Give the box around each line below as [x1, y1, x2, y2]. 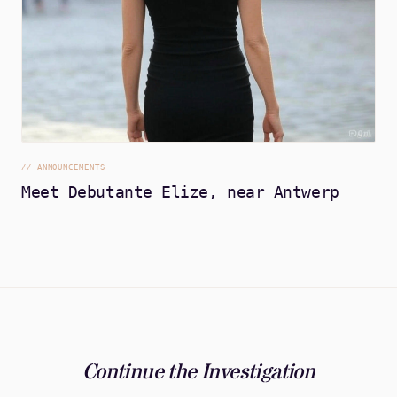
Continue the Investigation [82, 358, 315, 388]
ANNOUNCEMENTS [36, 163, 105, 173]
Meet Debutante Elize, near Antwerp [21, 183, 339, 202]
